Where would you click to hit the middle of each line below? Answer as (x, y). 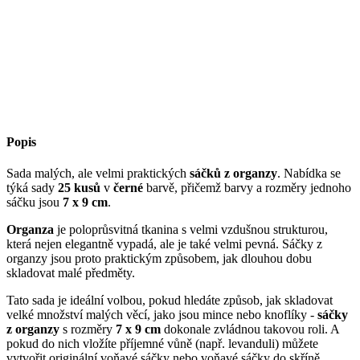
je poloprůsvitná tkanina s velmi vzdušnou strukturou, (191, 230)
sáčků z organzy (233, 174)
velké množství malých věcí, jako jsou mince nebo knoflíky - (162, 315)
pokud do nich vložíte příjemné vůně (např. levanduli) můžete (162, 344)
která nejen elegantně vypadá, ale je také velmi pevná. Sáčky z (164, 244)
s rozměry (88, 329)
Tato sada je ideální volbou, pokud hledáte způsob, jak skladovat (170, 301)
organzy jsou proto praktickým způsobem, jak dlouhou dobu (159, 259)
